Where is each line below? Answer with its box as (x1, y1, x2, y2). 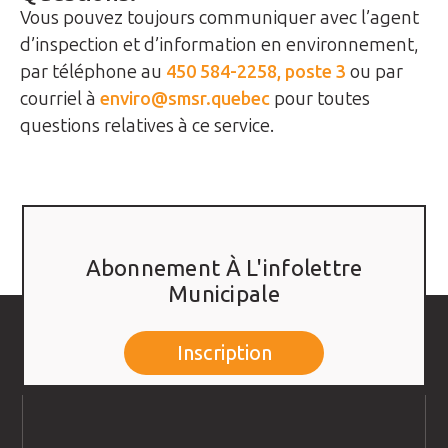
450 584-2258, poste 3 (166, 61, 346, 84)
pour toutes (270, 88, 370, 111)
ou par (346, 61, 403, 84)
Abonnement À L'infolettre (85, 255, 363, 283)
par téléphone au (20, 61, 166, 84)
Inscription (176, 340, 272, 365)
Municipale (168, 281, 280, 309)
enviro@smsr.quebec (100, 88, 270, 111)
